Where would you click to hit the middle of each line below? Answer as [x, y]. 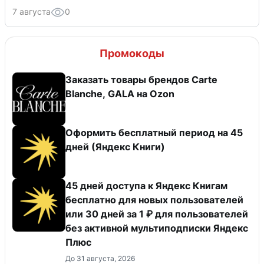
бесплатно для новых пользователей [154, 199]
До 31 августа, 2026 [100, 258]
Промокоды [132, 53]
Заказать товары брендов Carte [141, 79]
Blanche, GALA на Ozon [120, 93]
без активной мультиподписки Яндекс [157, 228]
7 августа [32, 11]
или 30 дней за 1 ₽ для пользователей [157, 214]
